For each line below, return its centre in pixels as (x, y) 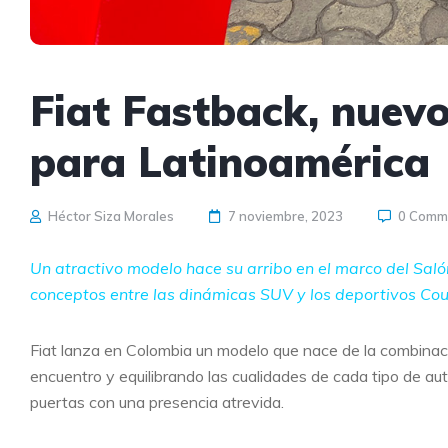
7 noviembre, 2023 (285, 216)
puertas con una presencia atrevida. (157, 402)
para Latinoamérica (230, 161)
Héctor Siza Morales (109, 216)
